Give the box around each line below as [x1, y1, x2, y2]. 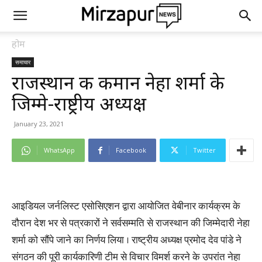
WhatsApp [44, 146, 75, 154]
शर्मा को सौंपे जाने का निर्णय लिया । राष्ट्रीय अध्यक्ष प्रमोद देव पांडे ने [12, 232, 242, 249]
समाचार [15, 58, 30, 66]
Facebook [116, 146, 146, 154]
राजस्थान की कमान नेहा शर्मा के [12, 70, 225, 95]
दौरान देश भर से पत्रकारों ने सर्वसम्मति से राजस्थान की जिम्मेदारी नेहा [12, 215, 250, 232]
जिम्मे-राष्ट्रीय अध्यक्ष [12, 91, 146, 116]
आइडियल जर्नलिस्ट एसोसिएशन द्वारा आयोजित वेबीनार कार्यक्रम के [12, 198, 240, 215]
